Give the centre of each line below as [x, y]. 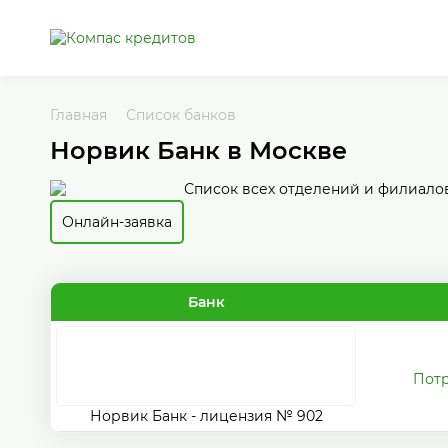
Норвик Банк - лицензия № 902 [206, 416]
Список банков [181, 115]
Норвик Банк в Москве [198, 150]
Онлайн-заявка [117, 222]
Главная [78, 115]
